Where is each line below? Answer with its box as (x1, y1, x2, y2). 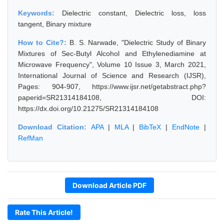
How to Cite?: (18, 38, 69, 46)
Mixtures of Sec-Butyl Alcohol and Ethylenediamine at (18, 49, 206, 57)
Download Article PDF (72, 181, 146, 189)
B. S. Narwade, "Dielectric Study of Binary (69, 38, 206, 46)
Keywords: (18, 9, 62, 17)
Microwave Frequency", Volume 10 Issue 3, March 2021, (18, 60, 206, 68)
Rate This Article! (15, 208, 73, 216)
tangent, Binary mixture (18, 20, 91, 28)
